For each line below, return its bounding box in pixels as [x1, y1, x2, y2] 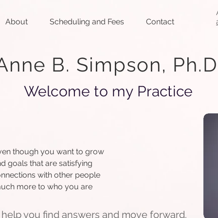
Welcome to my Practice [23, 83, 193, 100]
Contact [146, 17, 174, 26]
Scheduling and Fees [50, 17, 124, 26]
